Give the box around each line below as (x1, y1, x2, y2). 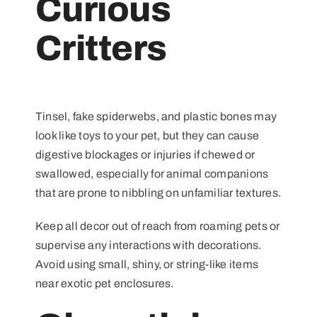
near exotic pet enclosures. (35, 277, 174, 289)
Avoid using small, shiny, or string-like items (35, 258, 259, 270)
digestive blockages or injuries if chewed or (35, 148, 255, 161)
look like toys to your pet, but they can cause (35, 129, 260, 142)
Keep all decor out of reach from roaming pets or (35, 219, 280, 232)
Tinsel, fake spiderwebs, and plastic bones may (35, 110, 277, 122)
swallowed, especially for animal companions (35, 167, 269, 180)
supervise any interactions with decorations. (35, 238, 262, 251)
